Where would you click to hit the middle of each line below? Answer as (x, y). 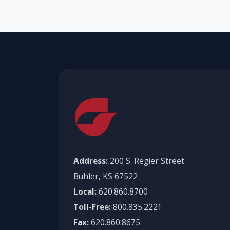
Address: (91, 161)
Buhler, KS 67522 (106, 176)
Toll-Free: (92, 207)
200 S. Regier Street (146, 161)
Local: (85, 191)
